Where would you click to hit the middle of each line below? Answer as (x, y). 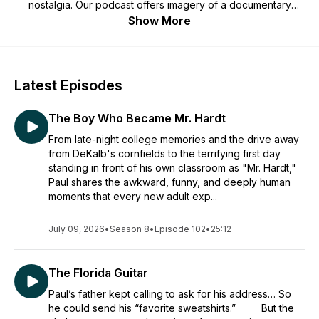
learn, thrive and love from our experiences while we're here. (159, 33)
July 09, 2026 (77, 229)
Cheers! (159, 47)
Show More (159, 21)
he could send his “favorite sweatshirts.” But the (171, 308)
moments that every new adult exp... (133, 196)
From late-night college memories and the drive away (174, 139)
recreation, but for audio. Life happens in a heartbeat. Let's (159, 19)
